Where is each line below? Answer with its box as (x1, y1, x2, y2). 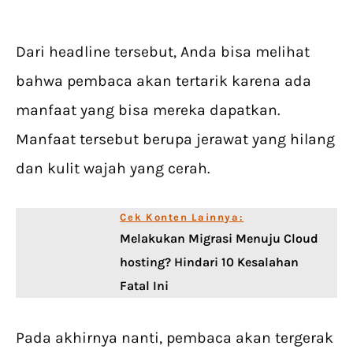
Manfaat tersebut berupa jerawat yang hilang (16, 130, 335, 149)
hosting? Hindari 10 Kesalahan (120, 255, 299, 270)
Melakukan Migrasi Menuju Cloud (120, 231, 319, 247)
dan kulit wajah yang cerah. (16, 159, 214, 178)
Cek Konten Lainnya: (120, 211, 244, 224)
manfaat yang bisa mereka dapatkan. (16, 101, 280, 120)
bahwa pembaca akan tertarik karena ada (16, 72, 311, 91)
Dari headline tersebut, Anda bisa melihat (16, 43, 310, 61)
